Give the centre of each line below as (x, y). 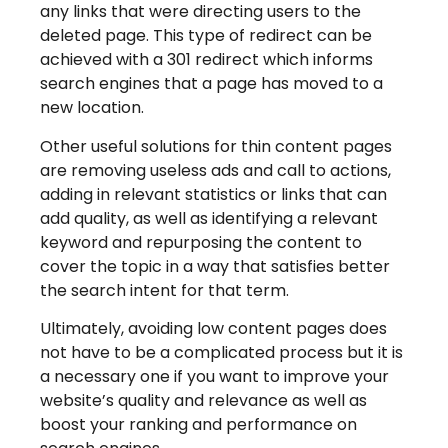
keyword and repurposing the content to (201, 242)
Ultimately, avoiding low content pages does (213, 329)
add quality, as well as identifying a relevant (209, 218)
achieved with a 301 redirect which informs (206, 60)
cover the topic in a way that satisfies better (215, 266)
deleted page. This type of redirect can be (206, 36)
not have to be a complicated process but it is (221, 353)
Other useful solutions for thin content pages (216, 146)
